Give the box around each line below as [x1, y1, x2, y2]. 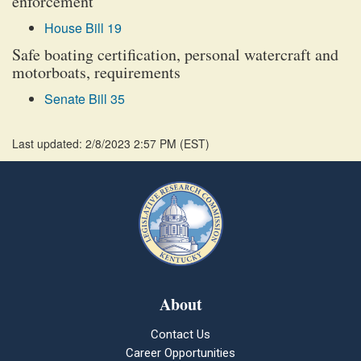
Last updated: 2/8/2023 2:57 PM [12, 135, 180, 151]
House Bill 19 [44, 19, 122, 37]
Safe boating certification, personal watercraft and [12, 44, 338, 65]
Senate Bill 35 [44, 89, 125, 108]
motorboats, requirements [12, 61, 180, 83]
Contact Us [151, 327, 210, 342]
